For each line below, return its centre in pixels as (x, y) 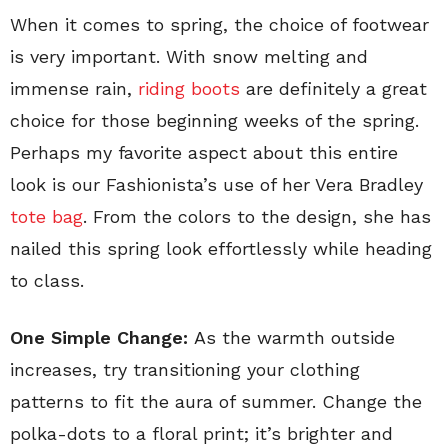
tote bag (46, 216)
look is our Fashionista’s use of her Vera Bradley (216, 184)
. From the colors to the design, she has (257, 216)
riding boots (189, 88)
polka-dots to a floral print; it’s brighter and (201, 433)
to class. (47, 280)
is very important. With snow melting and (189, 56)
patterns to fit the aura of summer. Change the (216, 401)
